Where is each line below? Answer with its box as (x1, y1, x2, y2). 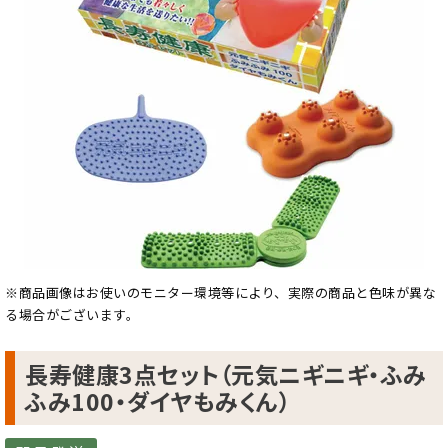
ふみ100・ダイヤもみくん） (25, 384, 291, 418)
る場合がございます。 (5, 305, 139, 324)
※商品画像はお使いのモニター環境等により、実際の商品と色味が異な (5, 283, 436, 302)
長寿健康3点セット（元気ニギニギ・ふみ (25, 357, 427, 391)
